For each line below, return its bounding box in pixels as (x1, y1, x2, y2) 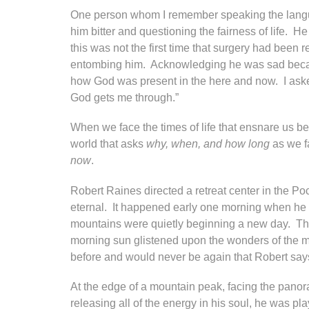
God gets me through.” (70, 92, 179, 104)
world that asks (70, 138, 146, 150)
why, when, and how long (146, 138, 270, 150)
